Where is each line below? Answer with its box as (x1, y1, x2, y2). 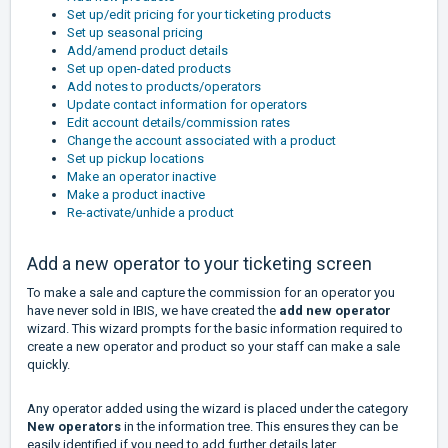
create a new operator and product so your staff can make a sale (27, 339, 400, 355)
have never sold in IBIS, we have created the (27, 303, 279, 319)
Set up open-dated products (67, 61, 231, 77)
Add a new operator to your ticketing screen (27, 253, 372, 275)
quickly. (27, 357, 70, 373)
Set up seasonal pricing (67, 25, 203, 41)
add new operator (279, 303, 391, 319)
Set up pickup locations (67, 151, 204, 167)
